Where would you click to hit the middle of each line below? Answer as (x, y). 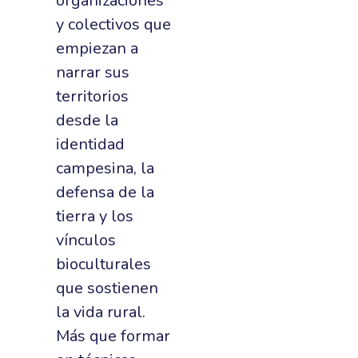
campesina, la (105, 168)
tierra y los (95, 216)
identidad (90, 144)
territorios (92, 96)
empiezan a (97, 48)
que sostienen (107, 288)
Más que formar (113, 336)
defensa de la (105, 192)
